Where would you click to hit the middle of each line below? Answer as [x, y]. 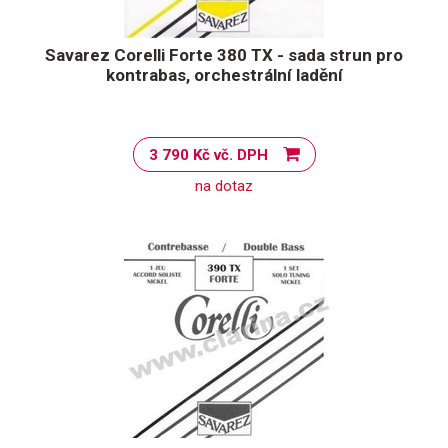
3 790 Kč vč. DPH [240, 155]
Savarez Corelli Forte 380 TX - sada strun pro [224, 55]
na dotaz [224, 186]
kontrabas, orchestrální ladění [224, 75]
